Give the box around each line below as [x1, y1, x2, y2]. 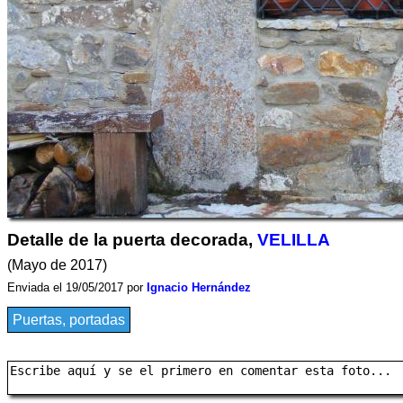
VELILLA [257, 230, 330, 249]
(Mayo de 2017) [7, 257, 107, 273]
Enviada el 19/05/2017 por [7, 281, 147, 294]
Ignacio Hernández [147, 281, 251, 294]
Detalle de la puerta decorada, [7, 230, 257, 249]
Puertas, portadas [13, 312, 125, 327]
